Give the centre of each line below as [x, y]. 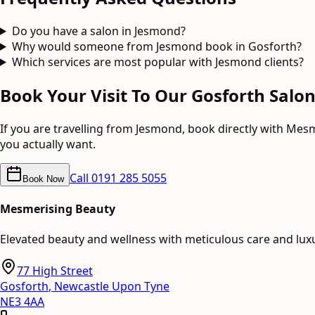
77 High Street [55, 271]
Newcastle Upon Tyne [112, 287]
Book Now [43, 179]
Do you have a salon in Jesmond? [98, 31]
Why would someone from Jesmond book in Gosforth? [156, 46]
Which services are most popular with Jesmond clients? [157, 62]
